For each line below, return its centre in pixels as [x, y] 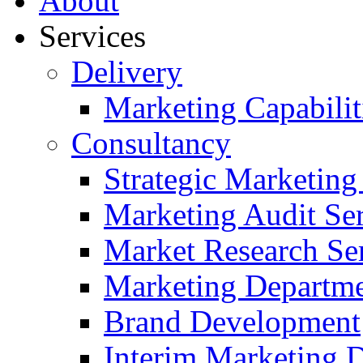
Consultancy [151, 143]
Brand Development [232, 321]
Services [92, 36]
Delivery [127, 72]
